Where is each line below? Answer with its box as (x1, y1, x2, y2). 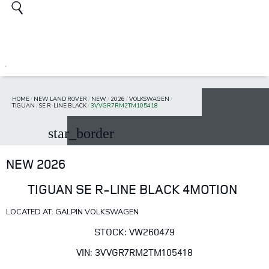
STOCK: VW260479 (94, 225, 175, 238)
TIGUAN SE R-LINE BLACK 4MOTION (27, 180, 237, 199)
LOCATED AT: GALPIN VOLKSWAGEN (6, 207, 139, 218)
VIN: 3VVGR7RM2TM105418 (76, 246, 193, 259)
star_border (48, 125, 114, 142)
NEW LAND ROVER (34, 95, 87, 103)
